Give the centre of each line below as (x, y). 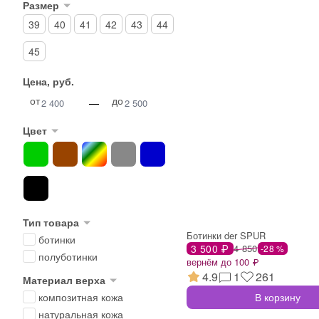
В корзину (277, 297)
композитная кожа (81, 297)
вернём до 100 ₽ (223, 261)
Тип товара (51, 222)
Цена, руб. (48, 81)
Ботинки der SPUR (226, 235)
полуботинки (68, 256)
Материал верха (64, 280)
